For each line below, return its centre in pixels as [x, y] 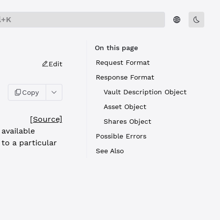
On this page [116, 48]
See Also [110, 151]
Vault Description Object [145, 92]
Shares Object [127, 121]
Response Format [125, 77]
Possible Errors [121, 136]
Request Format [123, 62]
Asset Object [125, 107]
